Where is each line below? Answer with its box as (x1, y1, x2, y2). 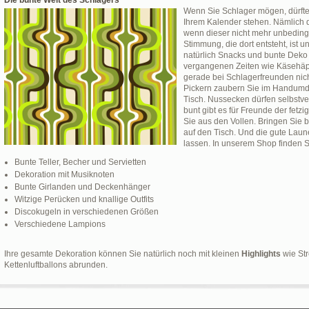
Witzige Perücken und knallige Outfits (14, 195, 154, 204)
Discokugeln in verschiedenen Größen (14, 207, 159, 217)
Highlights (241, 249, 281, 259)
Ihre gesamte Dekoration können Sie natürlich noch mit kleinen (4, 249, 241, 259)
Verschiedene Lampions (14, 219, 106, 229)
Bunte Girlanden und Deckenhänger (14, 182, 150, 192)
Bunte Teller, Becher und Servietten (14, 157, 146, 167)
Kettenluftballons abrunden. (4, 260, 108, 270)
